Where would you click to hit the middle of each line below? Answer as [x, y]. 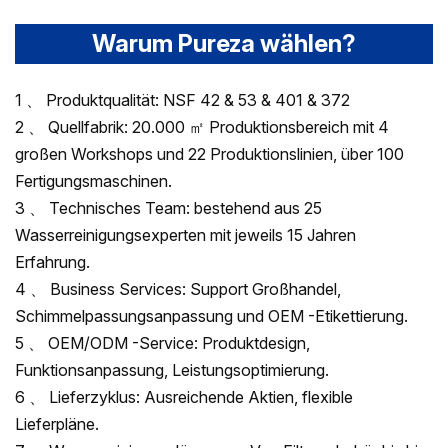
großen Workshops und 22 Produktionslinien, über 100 [209, 154]
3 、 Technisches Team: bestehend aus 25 [168, 208]
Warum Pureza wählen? [224, 44]
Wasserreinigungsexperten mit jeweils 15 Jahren [185, 235]
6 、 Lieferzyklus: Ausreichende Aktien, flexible [184, 397]
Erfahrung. [52, 262]
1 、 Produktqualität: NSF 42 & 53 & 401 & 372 [182, 100]
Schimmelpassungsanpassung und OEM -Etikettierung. [211, 316]
